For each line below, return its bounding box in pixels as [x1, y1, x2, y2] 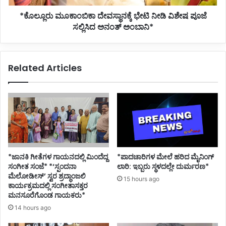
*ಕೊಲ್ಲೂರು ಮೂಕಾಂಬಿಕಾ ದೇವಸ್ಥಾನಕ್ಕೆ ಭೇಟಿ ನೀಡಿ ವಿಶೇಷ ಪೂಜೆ [19, 10, 207, 22]
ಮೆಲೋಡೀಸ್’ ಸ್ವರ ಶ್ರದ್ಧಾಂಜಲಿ [8, 171, 86, 182]
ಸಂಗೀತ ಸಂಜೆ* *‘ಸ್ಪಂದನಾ [8, 161, 76, 172]
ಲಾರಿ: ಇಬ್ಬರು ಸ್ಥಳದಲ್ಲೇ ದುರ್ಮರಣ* [117, 161, 209, 172]
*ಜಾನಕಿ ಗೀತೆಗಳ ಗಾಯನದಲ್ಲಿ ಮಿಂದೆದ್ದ [8, 152, 108, 162]
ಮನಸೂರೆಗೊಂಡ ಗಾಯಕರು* [8, 190, 85, 201]
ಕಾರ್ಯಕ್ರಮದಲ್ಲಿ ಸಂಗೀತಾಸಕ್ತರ [8, 181, 88, 191]
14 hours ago [15, 204, 51, 212]
